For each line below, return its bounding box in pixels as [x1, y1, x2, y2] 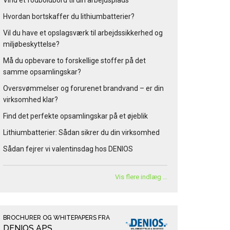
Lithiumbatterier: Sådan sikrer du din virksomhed [3, 128, 160, 137]
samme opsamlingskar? [3, 68, 81, 76]
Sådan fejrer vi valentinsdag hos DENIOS [3, 145, 133, 154]
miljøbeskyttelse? [3, 40, 60, 49]
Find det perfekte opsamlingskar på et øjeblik [3, 112, 148, 121]
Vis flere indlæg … [115, 173, 167, 181]
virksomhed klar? [3, 95, 58, 104]
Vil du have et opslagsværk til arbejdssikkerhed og [3, 29, 163, 37]
